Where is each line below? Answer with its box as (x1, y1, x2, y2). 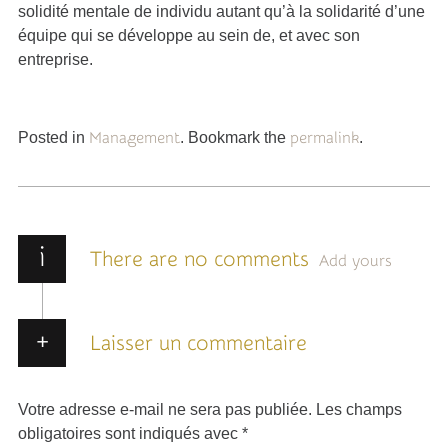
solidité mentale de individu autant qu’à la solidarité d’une (18, 2, 425, 20)
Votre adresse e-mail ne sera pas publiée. (18, 400, 312, 418)
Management (89, 129, 180, 148)
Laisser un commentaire (89, 331, 307, 356)
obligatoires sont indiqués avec (18, 424, 242, 442)
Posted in (18, 129, 89, 147)
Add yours (319, 251, 392, 270)
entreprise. (18, 50, 93, 68)
